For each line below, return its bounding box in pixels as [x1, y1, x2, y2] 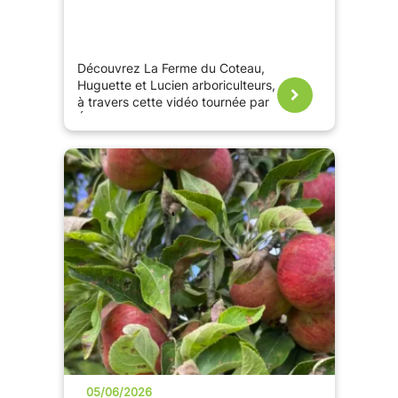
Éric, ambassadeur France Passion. [76, 112, 280, 127]
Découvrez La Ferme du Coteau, [76, 61, 265, 76]
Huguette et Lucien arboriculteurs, [76, 78, 275, 93]
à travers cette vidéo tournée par [76, 95, 269, 110]
